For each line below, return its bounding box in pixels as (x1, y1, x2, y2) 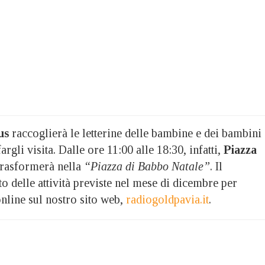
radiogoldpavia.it (126, 192, 209, 206)
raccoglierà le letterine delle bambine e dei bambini (9, 126, 261, 140)
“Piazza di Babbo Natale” (84, 159, 210, 173)
